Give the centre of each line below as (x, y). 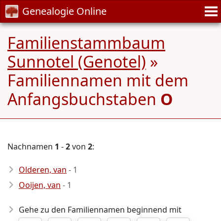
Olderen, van (43, 170)
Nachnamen (31, 147)
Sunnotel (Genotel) (77, 61)
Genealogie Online (64, 11)
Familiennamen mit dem (98, 80)
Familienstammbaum (86, 43)
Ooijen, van (40, 185)
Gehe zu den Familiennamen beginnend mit (100, 210)
